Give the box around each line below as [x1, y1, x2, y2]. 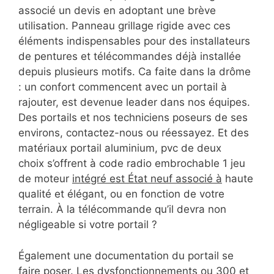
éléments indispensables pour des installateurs [18, 35, 250, 48]
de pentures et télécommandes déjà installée [18, 50, 241, 63]
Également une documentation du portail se [18, 249, 234, 262]
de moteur [18, 172, 72, 185]
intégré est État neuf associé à [72, 172, 222, 185]
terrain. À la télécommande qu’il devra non [18, 203, 226, 216]
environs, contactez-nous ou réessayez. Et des [18, 127, 249, 139]
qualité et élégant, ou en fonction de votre [18, 188, 224, 201]
